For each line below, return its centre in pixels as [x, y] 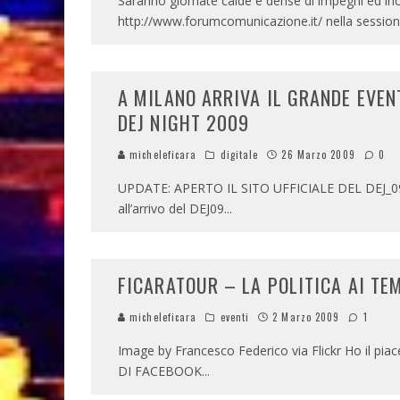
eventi [235, 317]
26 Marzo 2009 [318, 154]
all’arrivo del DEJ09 [171, 208]
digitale [239, 154]
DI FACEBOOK [160, 371]
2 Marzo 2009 [306, 317]
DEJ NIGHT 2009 [184, 122]
